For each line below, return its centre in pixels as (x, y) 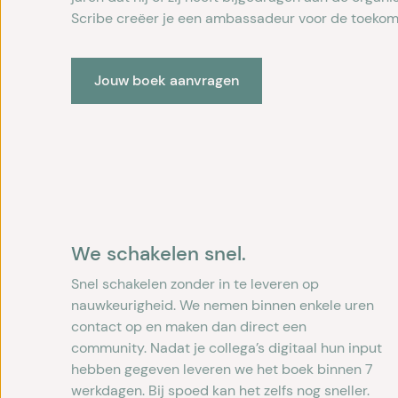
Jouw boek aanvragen (167, 80)
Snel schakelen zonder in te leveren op (195, 284)
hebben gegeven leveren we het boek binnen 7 (222, 370)
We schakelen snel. (159, 254)
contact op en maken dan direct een (189, 327)
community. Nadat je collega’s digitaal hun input (227, 348)
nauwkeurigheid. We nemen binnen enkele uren (223, 306)
